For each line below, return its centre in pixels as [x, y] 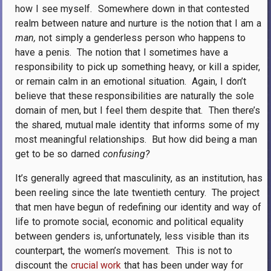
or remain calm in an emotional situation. [101, 81]
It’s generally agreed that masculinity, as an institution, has [139, 178]
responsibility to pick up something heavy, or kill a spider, [138, 67]
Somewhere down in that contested [174, 8]
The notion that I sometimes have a [153, 52]
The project [236, 192]
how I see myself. [54, 8]
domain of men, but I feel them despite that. [109, 110]
